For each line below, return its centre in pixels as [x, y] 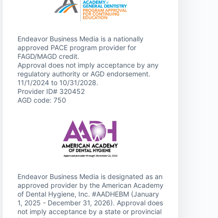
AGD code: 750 [42, 100]
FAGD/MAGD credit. [48, 56]
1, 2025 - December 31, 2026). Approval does [90, 202]
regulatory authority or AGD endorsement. [84, 74]
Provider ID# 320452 [51, 91]
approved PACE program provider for [77, 48]
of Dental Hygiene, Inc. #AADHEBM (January [88, 194]
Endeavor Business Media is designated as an [90, 176]
